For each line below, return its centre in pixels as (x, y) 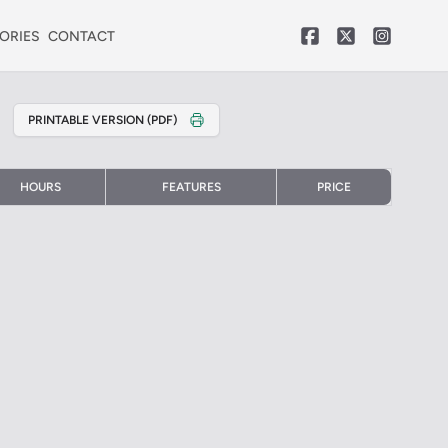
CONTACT (81, 36)
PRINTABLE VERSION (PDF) (102, 120)
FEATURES (191, 187)
